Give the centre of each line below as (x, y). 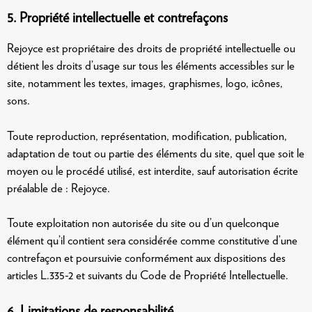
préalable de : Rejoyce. (58, 188)
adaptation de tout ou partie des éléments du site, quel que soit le (156, 153)
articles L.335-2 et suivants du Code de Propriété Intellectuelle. (148, 275)
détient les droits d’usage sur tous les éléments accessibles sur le (151, 65)
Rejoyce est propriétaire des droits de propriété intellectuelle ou (151, 48)
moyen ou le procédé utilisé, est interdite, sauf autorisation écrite (153, 170)
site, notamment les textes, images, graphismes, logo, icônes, (145, 83)
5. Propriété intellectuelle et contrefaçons (117, 17)
